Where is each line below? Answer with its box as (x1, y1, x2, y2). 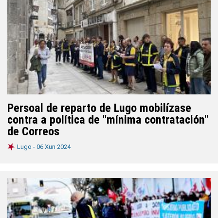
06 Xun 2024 (36, 143, 71, 150)
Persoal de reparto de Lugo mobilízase (7, 101, 191, 115)
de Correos (7, 125, 59, 138)
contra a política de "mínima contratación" (7, 113, 208, 127)
